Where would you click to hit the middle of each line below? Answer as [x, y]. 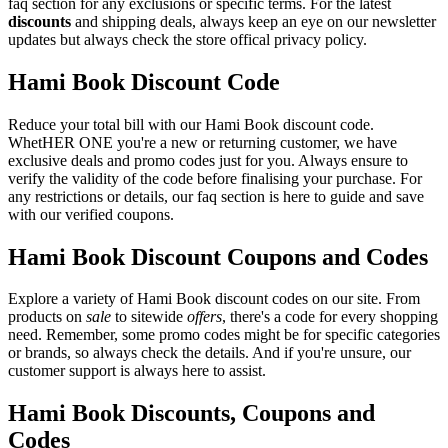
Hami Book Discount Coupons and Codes [218, 256]
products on [47, 317]
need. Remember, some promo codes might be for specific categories [224, 335]
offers [204, 317]
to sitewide [149, 317]
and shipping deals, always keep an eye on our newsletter [253, 21]
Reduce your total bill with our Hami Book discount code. [191, 124]
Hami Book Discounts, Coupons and [191, 413]
